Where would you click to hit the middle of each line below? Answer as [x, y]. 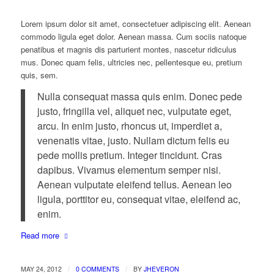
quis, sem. [39, 75]
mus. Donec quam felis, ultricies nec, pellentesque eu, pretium [131, 62]
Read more [40, 235]
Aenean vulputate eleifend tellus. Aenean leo [134, 185]
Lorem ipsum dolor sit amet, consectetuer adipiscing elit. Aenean [135, 23]
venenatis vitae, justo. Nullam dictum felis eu [133, 141]
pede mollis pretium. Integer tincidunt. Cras [129, 155]
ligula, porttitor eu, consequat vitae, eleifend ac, [139, 199]
